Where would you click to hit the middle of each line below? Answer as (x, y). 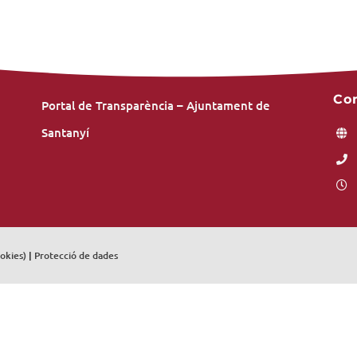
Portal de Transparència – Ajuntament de (155, 105)
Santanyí (65, 132)
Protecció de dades (76, 255)
